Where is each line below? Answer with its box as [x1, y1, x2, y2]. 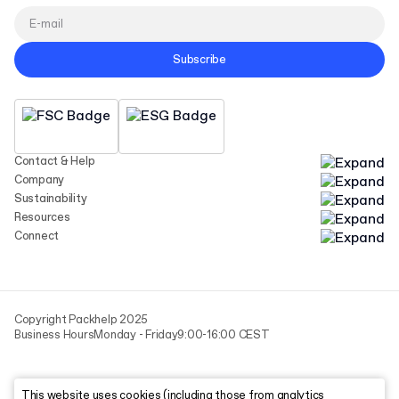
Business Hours [14, 328, 94, 343]
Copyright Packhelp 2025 [14, 313, 149, 328]
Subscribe [173, 52, 226, 68]
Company [14, 173, 65, 188]
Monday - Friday [94, 328, 178, 343]
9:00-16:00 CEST [177, 328, 270, 343]
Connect [14, 229, 60, 244]
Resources [14, 210, 70, 225]
